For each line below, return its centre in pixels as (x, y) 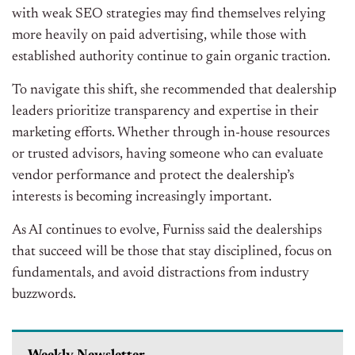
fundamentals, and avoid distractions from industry (160, 274)
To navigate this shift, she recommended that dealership (174, 91)
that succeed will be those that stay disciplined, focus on (172, 252)
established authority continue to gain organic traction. (171, 57)
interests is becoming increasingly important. (142, 198)
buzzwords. (44, 295)
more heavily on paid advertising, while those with (159, 36)
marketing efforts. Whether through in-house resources (171, 134)
